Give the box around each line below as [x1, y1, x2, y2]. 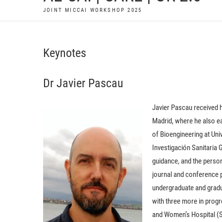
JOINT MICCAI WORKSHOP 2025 [43, 7, 142, 14]
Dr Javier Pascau [43, 76, 123, 91]
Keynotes [43, 46, 86, 60]
